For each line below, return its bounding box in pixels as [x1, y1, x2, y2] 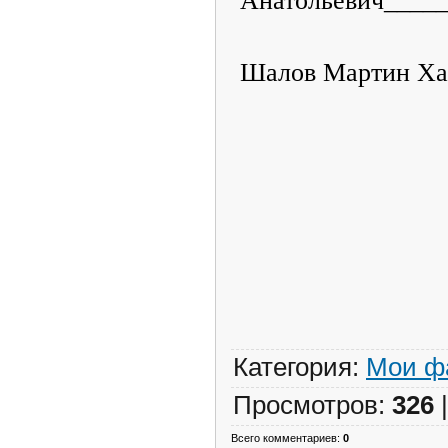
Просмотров [233, 390, 378, 419]
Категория [233, 352, 352, 381]
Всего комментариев [231, 431, 337, 444]
